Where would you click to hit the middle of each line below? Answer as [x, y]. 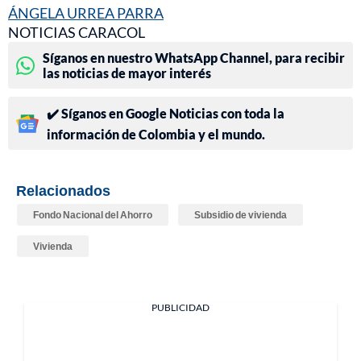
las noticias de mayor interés [127, 73]
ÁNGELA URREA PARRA [86, 13]
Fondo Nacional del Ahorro [93, 215]
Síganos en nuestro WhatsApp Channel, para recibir [194, 58]
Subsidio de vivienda [241, 215]
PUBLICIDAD [180, 308]
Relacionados [63, 191]
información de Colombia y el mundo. [156, 135]
